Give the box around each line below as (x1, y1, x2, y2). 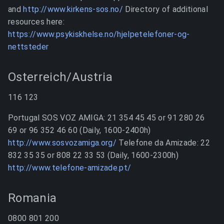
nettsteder (8, 42, 49, 51)
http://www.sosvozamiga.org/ (8, 138, 116, 147)
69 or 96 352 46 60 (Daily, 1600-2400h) (8, 125, 151, 135)
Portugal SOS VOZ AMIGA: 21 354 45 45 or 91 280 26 (8, 113, 205, 122)
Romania (8, 191, 57, 205)
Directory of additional (122, 4, 208, 14)
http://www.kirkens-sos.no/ (23, 4, 123, 14)
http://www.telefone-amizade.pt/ (8, 163, 131, 172)
